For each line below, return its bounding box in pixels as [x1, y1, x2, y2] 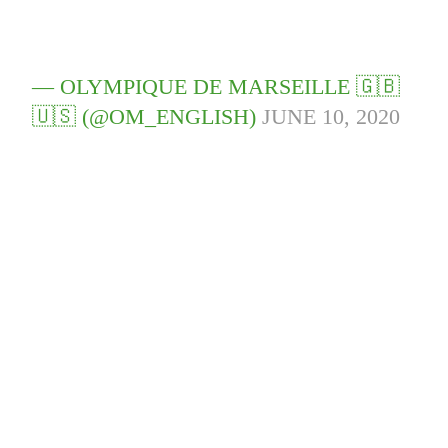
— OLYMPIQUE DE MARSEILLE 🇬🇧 [32, 74, 401, 100]
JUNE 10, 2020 [262, 104, 401, 130]
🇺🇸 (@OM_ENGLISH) [32, 104, 263, 130]
